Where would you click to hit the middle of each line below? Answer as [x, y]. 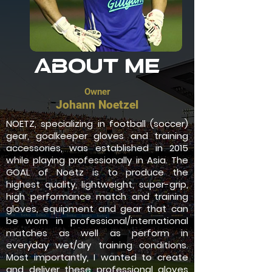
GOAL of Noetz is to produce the [97, 172]
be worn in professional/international [97, 220]
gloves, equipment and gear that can [97, 208]
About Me [97, 67]
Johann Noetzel [97, 104]
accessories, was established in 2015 [97, 148]
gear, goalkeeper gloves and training [97, 135]
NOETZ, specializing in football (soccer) [97, 123]
